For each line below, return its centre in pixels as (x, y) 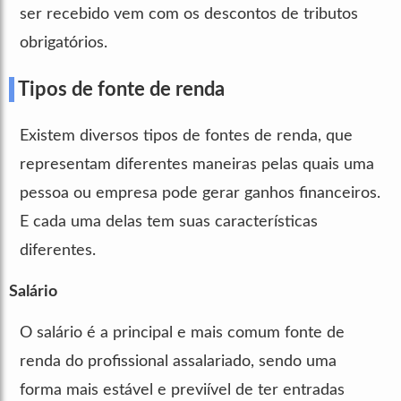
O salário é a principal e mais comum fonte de (182, 333)
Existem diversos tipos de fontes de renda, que (186, 136)
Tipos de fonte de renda (121, 89)
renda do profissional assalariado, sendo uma (178, 361)
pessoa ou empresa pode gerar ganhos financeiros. (200, 193)
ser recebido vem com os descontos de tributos (189, 14)
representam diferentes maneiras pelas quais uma (197, 164)
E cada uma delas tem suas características (169, 222)
